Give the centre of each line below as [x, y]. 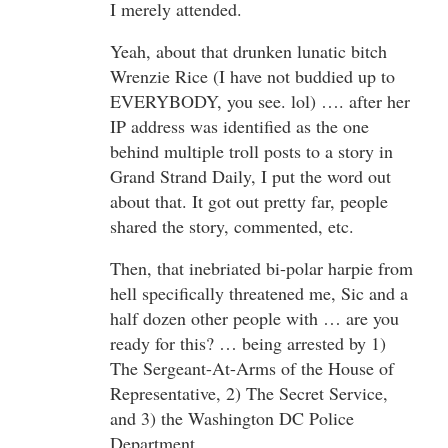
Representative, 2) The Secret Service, [249, 392]
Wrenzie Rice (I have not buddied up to [252, 75]
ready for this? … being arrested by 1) [248, 342]
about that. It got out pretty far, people [249, 200]
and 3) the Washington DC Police [232, 417]
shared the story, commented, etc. [232, 225]
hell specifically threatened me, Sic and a [259, 292]
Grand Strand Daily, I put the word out [250, 175]
